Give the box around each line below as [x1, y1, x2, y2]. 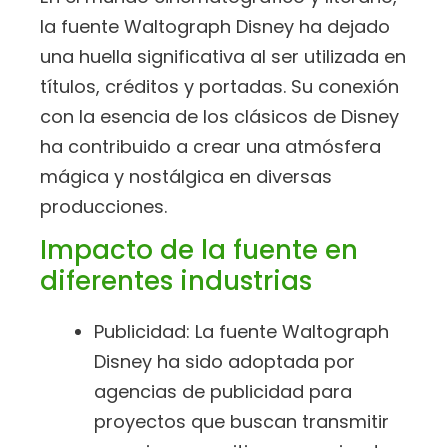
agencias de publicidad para [94, 378, 352, 404]
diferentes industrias [40, 262, 312, 299]
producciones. [40, 194, 167, 220]
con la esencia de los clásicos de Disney [40, 104, 399, 130]
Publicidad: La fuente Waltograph [94, 318, 389, 344]
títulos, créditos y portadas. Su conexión [40, 74, 399, 100]
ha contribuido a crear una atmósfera [40, 134, 381, 160]
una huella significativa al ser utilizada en [40, 44, 406, 70]
